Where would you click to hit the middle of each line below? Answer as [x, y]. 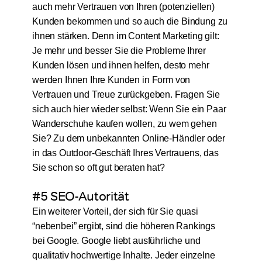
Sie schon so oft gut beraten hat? [99, 168]
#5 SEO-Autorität [80, 196]
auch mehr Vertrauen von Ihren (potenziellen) [123, 7]
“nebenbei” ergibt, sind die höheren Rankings [123, 226]
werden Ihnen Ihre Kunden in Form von [111, 80]
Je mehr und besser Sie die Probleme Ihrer [119, 51]
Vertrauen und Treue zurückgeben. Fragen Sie [126, 95]
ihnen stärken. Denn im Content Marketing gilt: [125, 36]
